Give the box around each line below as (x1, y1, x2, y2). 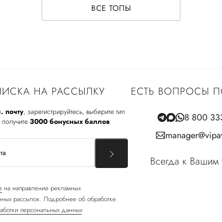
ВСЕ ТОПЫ (91, 2, 131, 14)
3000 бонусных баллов (30, 116, 110, 126)
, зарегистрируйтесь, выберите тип (23, 106, 125, 116)
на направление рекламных (1, 183, 81, 193)
